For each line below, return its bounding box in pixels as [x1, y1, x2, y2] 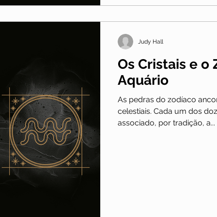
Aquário [118, 72, 169, 89]
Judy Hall [138, 38, 163, 46]
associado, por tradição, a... [118, 118, 215, 128]
